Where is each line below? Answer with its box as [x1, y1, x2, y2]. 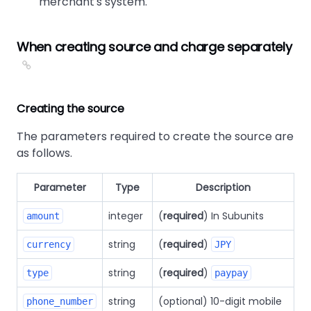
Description [196, 180, 251, 194]
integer [108, 209, 143, 223]
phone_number [26, 296, 93, 307]
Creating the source [17, 101, 124, 117]
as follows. [17, 145, 72, 161]
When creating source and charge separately [17, 38, 292, 56]
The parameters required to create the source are [17, 128, 294, 144]
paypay [215, 267, 248, 278]
